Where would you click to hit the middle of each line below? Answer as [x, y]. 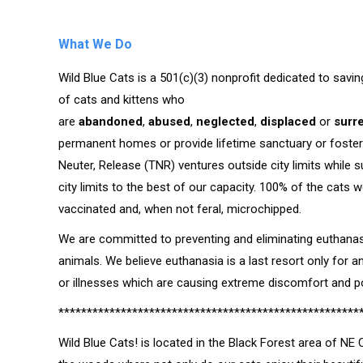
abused [169, 122]
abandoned [111, 122]
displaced [288, 122]
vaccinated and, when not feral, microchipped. [180, 209]
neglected [225, 122]
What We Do [95, 44]
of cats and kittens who [122, 100]
